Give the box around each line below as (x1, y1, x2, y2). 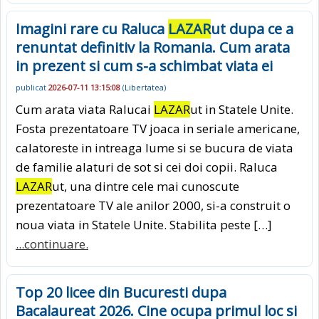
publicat (16, 82, 48, 93)
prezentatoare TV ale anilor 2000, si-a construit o (16, 197, 291, 214)
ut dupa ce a (211, 19, 293, 39)
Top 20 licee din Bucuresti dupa (16, 282, 226, 302)
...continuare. (16, 235, 88, 252)
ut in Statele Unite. (190, 100, 293, 117)
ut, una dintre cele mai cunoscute (52, 177, 239, 194)
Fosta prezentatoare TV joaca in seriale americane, (16, 120, 300, 137)
